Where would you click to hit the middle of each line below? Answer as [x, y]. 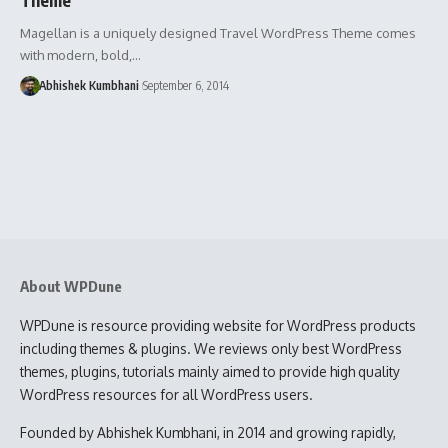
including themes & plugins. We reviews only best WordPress [211, 348]
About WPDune [71, 285]
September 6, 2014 [185, 85]
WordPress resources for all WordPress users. [166, 394]
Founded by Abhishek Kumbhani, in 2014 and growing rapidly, [208, 432]
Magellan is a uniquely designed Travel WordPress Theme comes [218, 32]
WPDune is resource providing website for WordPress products [218, 325]
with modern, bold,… [80, 54]
